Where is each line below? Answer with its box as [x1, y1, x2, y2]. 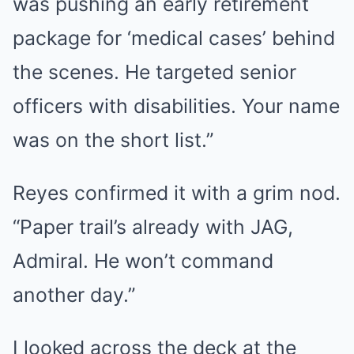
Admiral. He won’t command [13, 249, 273, 273]
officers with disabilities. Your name [13, 94, 340, 118]
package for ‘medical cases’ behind [13, 26, 335, 50]
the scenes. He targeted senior [13, 60, 296, 84]
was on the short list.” [13, 128, 213, 152]
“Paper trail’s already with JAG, [13, 215, 293, 239]
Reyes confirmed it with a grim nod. [13, 181, 341, 205]
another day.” [13, 283, 135, 307]
